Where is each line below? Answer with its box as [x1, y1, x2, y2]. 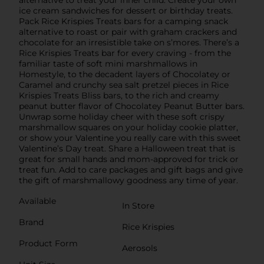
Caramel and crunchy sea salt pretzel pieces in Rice [19, 80, 229, 91]
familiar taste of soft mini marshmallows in [19, 58, 197, 70]
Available [19, 196, 56, 207]
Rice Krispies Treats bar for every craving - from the [19, 48, 231, 59]
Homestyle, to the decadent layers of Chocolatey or [19, 69, 230, 80]
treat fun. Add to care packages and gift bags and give [19, 164, 243, 176]
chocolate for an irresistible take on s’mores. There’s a [19, 37, 239, 48]
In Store [122, 200, 154, 212]
